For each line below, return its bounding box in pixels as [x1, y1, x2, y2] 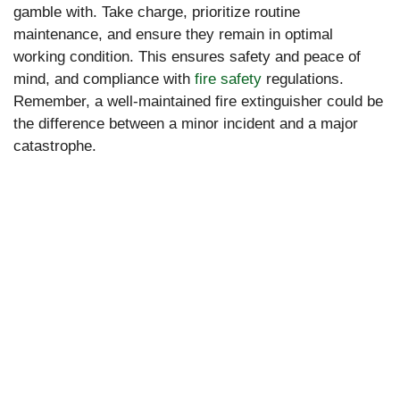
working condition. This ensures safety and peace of [13, 47, 361, 65]
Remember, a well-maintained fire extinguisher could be [13, 92, 383, 110]
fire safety [195, 70, 262, 87]
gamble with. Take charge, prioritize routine [13, 3, 300, 21]
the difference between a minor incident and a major [13, 114, 358, 132]
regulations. [262, 70, 344, 87]
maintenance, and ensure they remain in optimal [13, 25, 333, 43]
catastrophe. [13, 137, 96, 154]
